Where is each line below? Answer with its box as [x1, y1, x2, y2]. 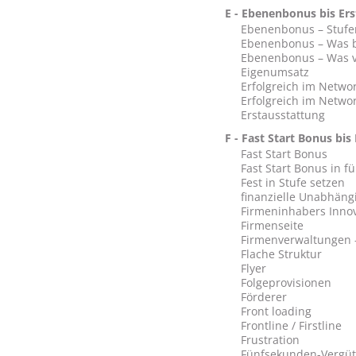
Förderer [240, 289, 287, 304]
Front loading [240, 304, 311, 319]
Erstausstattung [240, 107, 325, 122]
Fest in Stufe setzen [240, 175, 345, 190]
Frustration [240, 332, 300, 347]
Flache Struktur [240, 246, 322, 261]
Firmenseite [240, 218, 304, 233]
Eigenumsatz [240, 64, 309, 79]
